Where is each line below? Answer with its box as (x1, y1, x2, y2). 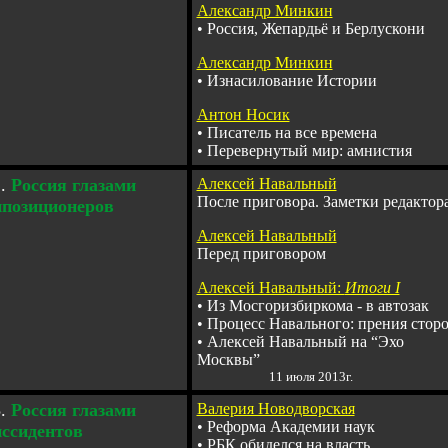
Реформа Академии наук (206, 418, 375, 435)
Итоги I (344, 279, 400, 296)
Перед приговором (196, 245, 326, 262)
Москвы (196, 351, 253, 368)
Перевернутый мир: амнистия (206, 142, 412, 159)
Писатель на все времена (206, 124, 377, 141)
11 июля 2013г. (196, 369, 353, 384)
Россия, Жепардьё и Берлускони (206, 20, 425, 37)
